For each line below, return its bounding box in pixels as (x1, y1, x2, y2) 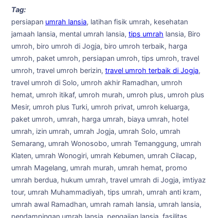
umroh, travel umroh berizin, (11, 66, 105, 75)
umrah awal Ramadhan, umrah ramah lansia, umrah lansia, (11, 200, 201, 209)
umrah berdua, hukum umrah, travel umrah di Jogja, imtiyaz (11, 176, 206, 185)
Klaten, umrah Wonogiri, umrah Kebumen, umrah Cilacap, (11, 151, 197, 161)
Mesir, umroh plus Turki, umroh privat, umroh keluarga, (11, 103, 190, 112)
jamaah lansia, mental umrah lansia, (11, 30, 128, 39)
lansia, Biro (163, 30, 200, 39)
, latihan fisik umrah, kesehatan (87, 18, 188, 27)
